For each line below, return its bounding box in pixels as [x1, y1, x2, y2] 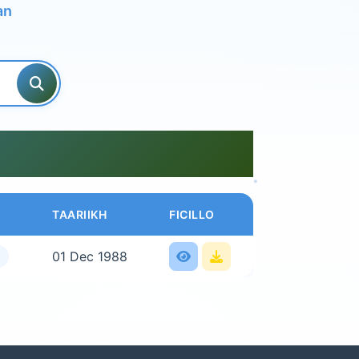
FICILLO [169, 208, 215, 221]
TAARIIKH [52, 208, 107, 221]
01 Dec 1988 [52, 248, 127, 264]
